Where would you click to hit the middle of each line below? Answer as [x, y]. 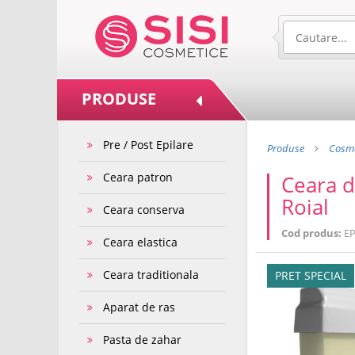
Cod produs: [313, 233]
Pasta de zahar [143, 340]
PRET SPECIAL [311, 275]
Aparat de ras [139, 307]
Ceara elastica [141, 242]
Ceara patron [138, 177]
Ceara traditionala [151, 275]
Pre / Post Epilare [149, 145]
